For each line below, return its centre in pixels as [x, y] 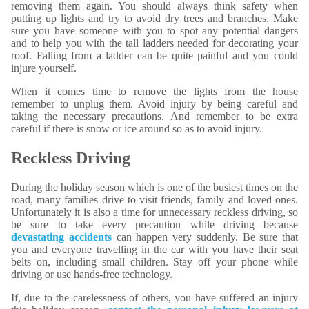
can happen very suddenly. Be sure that [205, 237]
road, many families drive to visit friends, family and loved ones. [154, 200]
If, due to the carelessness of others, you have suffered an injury [154, 298]
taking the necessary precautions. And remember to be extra [154, 117]
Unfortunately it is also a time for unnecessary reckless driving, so [154, 212]
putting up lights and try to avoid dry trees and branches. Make [154, 19]
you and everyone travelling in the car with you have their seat [154, 250]
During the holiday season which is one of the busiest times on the [154, 188]
